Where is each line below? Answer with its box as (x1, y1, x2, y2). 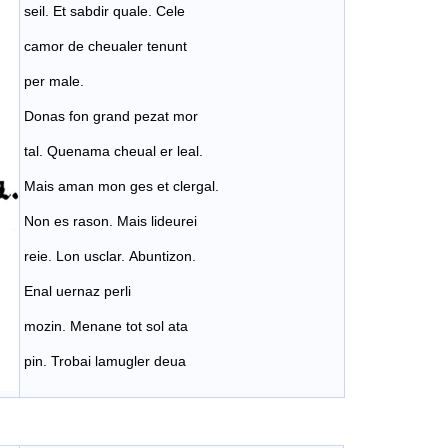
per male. (24, 73, 84, 90)
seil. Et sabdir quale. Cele (24, 3, 185, 20)
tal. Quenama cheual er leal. (24, 143, 203, 160)
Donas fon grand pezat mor (24, 108, 198, 125)
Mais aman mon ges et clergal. (24, 178, 219, 195)
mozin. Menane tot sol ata (24, 318, 188, 335)
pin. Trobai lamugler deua (24, 353, 186, 370)
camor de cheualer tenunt (24, 38, 187, 55)
